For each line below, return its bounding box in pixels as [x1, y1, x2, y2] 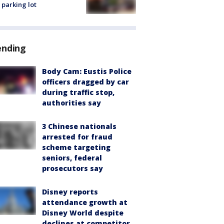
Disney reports [42, 187, 98, 197]
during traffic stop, [42, 87, 114, 97]
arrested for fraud [42, 132, 112, 142]
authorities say [42, 98, 101, 108]
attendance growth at [42, 197, 127, 207]
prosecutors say [42, 163, 103, 173]
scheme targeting [42, 142, 110, 152]
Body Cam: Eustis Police [42, 66, 131, 76]
